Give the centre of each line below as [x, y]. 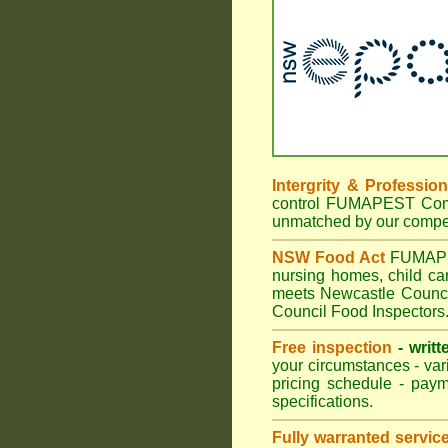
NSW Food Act [329, 257]
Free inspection [332, 347]
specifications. [322, 401]
